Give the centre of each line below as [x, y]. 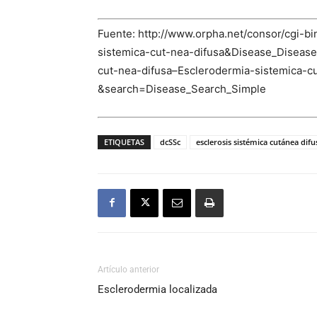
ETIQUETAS [124, 142]
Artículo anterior [128, 269]
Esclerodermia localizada [157, 289]
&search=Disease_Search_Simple [182, 89]
